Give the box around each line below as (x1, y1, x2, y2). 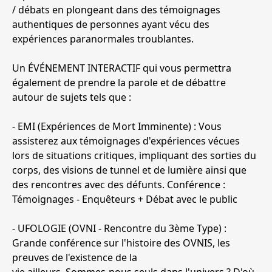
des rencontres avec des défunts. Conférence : (12, 178, 225, 192)
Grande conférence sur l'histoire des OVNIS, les (12, 236, 230, 250)
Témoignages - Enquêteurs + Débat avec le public (12, 192, 237, 206)
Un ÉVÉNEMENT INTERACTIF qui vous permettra (12, 61, 231, 75)
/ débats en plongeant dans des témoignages (12, 3, 220, 17)
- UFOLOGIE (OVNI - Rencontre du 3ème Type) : (12, 222, 226, 236)
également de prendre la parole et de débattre (12, 76, 226, 90)
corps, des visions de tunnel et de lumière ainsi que (12, 163, 246, 177)
